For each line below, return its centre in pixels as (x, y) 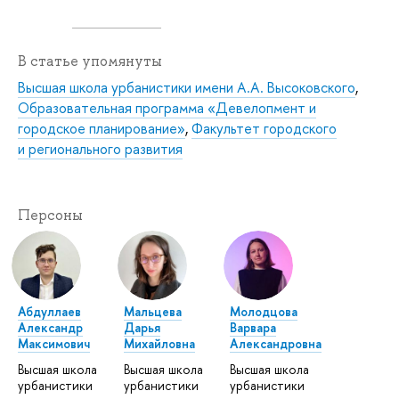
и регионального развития (100, 148)
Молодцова (264, 311)
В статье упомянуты (90, 61)
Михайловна (160, 343)
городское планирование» (102, 128)
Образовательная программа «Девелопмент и (167, 107)
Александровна (276, 343)
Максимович (54, 343)
